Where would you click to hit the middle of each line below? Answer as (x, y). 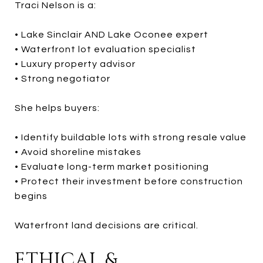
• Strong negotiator (63, 78)
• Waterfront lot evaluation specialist (105, 49)
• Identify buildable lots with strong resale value (131, 137)
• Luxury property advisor (75, 64)
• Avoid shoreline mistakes (78, 152)
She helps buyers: (57, 108)
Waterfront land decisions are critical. (107, 225)
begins (31, 196)
